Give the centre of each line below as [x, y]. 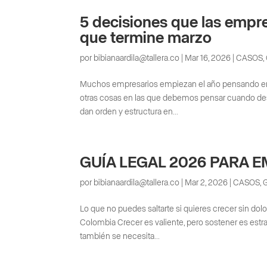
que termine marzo [146, 38]
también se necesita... [120, 236]
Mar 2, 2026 [207, 183]
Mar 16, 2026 [208, 58]
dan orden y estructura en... [129, 112]
